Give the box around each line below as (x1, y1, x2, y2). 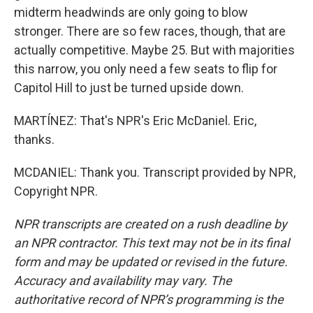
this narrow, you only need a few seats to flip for (14, 61, 277, 76)
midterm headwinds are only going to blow (14, 5, 248, 20)
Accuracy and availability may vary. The (14, 273, 232, 288)
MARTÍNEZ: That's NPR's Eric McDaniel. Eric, (14, 113, 256, 128)
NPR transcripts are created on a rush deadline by (14, 217, 287, 231)
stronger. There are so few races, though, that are (14, 24, 286, 38)
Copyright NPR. (14, 184, 98, 198)
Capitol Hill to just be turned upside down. (14, 80, 244, 95)
